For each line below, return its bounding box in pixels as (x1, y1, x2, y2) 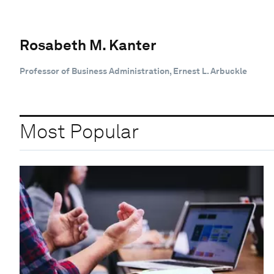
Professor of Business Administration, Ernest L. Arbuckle (20, 65, 247, 76)
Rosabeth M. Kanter (20, 35, 157, 54)
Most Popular (20, 119, 139, 144)
